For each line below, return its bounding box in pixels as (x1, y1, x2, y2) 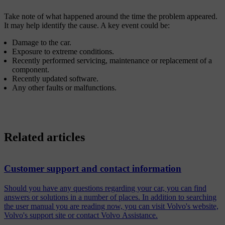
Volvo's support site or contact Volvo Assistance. (4, 210, 158, 219)
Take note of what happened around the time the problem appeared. (4, 12, 217, 21)
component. (12, 65, 49, 74)
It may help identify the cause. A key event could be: (4, 21, 170, 30)
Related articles (4, 130, 85, 144)
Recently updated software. (12, 74, 98, 83)
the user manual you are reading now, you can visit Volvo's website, (4, 201, 218, 210)
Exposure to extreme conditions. (12, 47, 114, 56)
